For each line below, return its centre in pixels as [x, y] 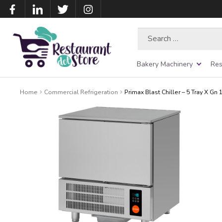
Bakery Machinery [165, 64]
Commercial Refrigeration [81, 92]
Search [148, 32]
